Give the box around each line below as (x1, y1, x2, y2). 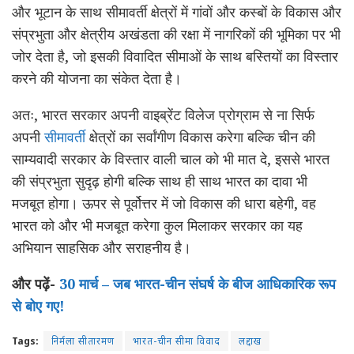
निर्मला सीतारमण (51, 333, 115, 348)
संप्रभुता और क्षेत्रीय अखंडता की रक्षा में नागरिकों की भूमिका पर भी (12, 24, 341, 43)
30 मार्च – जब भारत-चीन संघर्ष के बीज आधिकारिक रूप (59, 273, 336, 293)
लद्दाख (239, 333, 262, 348)
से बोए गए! (12, 296, 65, 315)
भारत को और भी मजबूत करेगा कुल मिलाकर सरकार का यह (12, 215, 303, 235)
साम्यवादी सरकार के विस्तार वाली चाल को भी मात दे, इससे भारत (12, 149, 330, 168)
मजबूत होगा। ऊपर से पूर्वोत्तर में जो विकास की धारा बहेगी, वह (12, 193, 316, 213)
